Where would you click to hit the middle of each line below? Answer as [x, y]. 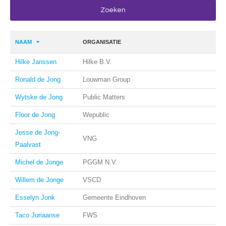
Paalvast [28, 145]
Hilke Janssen [36, 62]
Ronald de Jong [38, 79]
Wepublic [96, 115]
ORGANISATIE [102, 42]
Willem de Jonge [39, 180]
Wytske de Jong [39, 97]
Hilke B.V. [97, 62]
